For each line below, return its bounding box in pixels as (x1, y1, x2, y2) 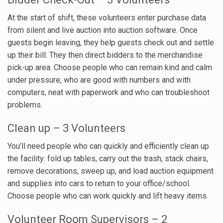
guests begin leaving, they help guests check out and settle (7, 37, 214, 47)
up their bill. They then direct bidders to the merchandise (7, 50, 203, 60)
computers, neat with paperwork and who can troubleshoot (7, 87, 210, 97)
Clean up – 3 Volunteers (7, 121, 125, 134)
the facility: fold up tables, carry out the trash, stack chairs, (7, 153, 208, 163)
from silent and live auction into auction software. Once (7, 25, 198, 35)
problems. (7, 100, 42, 110)
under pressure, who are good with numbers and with (7, 75, 191, 85)
